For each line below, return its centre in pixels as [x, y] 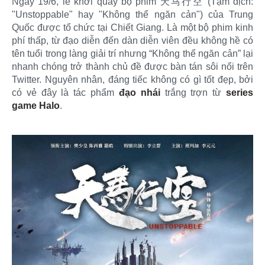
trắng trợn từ [193, 92]
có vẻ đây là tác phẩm [65, 92]
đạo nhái [139, 92]
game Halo [36, 105]
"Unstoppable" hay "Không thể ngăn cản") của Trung [132, 14]
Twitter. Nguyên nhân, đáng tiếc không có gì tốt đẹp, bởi [132, 79]
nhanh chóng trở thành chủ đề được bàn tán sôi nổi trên [132, 66]
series [240, 92]
